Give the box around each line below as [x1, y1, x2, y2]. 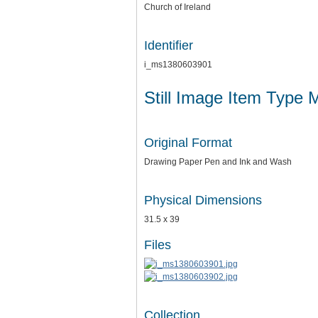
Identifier [144, 38, 193, 53]
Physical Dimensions [144, 192, 262, 207]
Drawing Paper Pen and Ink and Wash [144, 156, 292, 167]
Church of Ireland [144, 2, 211, 12]
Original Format [144, 135, 232, 150]
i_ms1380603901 [144, 60, 212, 70]
